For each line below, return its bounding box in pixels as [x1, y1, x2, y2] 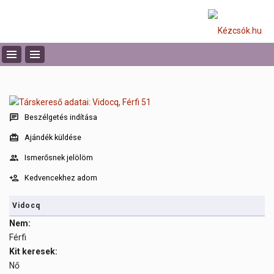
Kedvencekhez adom [24, 173, 97, 183]
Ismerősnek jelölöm [24, 153, 93, 163]
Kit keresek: [9, 246, 57, 257]
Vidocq [12, 201, 40, 210]
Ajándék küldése [24, 133, 81, 143]
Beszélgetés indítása [24, 113, 97, 122]
